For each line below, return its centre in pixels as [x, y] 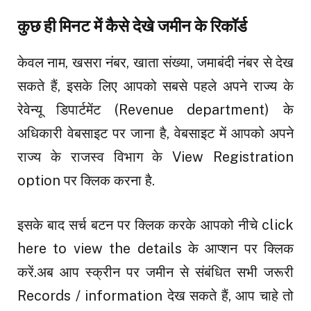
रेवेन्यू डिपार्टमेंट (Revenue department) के [155, 109]
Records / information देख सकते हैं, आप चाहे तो [155, 296]
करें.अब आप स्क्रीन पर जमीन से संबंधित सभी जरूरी [155, 272]
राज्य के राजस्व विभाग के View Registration [155, 157]
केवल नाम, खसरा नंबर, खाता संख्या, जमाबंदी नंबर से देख [155, 62]
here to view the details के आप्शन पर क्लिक [155, 249]
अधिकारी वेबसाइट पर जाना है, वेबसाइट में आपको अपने [155, 133]
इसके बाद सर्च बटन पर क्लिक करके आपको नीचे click [155, 225]
